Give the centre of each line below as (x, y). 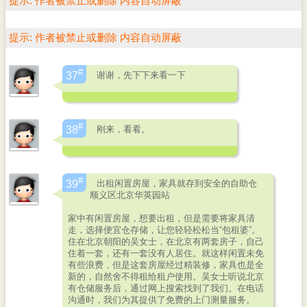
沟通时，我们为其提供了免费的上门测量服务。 (161, 300)
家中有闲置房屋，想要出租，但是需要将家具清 (161, 218)
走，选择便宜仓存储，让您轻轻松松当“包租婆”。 (164, 230)
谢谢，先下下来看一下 (141, 75)
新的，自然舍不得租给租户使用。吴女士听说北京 (166, 277)
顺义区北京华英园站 (130, 195)
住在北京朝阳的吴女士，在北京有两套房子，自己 (166, 242)
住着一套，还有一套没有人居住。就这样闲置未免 (166, 253)
